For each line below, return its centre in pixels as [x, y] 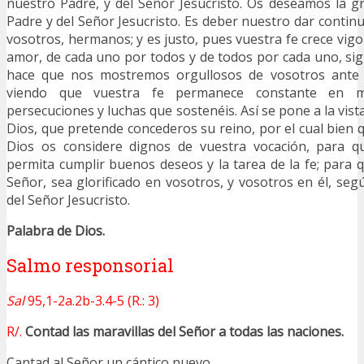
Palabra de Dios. [56, 231]
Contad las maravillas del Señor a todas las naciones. [184, 331]
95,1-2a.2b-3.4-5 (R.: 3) [92, 300]
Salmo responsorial [90, 265]
